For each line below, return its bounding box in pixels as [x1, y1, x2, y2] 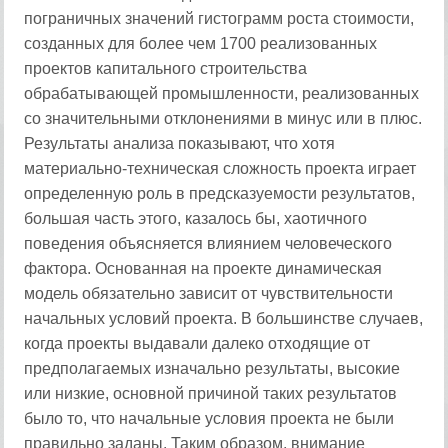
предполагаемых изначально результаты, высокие [24, 360, 401, 377]
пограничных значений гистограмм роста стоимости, [24, 10, 415, 27]
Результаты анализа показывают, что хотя [24, 135, 336, 152]
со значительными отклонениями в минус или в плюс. [24, 110, 423, 127]
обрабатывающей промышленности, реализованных [24, 85, 420, 102]
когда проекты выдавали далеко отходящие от [24, 335, 371, 352]
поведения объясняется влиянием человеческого [24, 235, 393, 252]
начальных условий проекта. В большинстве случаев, [24, 310, 424, 327]
